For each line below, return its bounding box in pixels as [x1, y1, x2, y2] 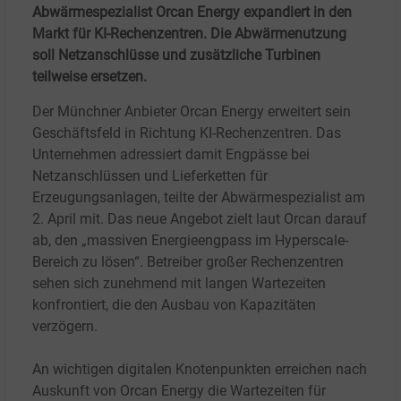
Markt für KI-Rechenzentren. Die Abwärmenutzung [32, 25, 346, 43]
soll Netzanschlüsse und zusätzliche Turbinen [32, 47, 320, 64]
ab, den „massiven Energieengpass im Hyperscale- [32, 232, 348, 250]
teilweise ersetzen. [32, 68, 147, 86]
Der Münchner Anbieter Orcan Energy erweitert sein [32, 103, 351, 121]
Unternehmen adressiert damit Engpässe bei [32, 146, 310, 164]
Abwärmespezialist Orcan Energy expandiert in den [32, 4, 352, 21]
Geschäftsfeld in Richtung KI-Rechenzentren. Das [32, 124, 341, 142]
